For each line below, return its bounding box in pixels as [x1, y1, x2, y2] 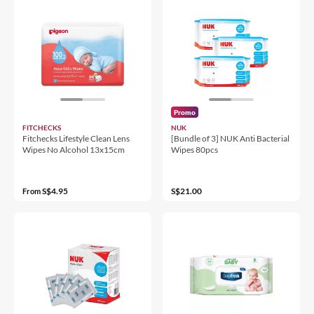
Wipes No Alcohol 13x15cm [22, 144, 125, 155]
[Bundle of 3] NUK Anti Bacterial [171, 132, 289, 144]
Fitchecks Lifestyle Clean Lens [22, 132, 130, 144]
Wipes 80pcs [171, 144, 218, 155]
